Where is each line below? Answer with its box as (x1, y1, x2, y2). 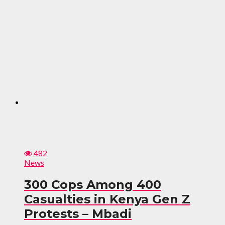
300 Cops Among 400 (24, 177, 161, 192)
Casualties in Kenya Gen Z (24, 191, 190, 206)
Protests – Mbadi (24, 206, 132, 221)
